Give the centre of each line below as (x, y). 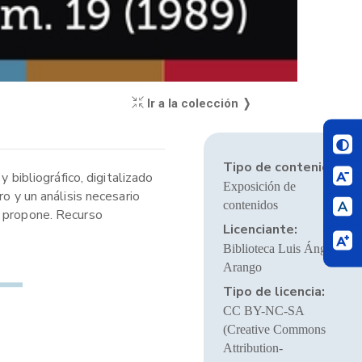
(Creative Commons (274, 329)
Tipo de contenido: (282, 167)
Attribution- (253, 348)
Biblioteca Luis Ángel (279, 248)
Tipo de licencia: (274, 292)
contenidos (250, 205)
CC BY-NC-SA (263, 311)
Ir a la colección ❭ (198, 103)
